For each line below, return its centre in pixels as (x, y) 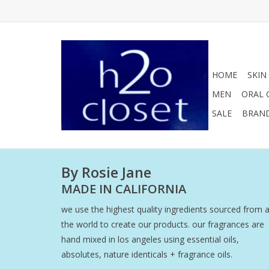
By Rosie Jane (106, 173)
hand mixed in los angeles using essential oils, (150, 239)
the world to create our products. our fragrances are (163, 224)
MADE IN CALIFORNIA (124, 188)
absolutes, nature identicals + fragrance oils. (147, 254)
